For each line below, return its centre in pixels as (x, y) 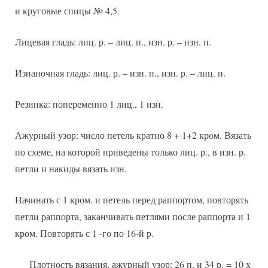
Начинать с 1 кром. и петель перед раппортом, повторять (132, 200)
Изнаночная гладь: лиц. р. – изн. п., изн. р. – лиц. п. (120, 73)
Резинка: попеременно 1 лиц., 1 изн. (89, 104)
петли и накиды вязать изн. (71, 169)
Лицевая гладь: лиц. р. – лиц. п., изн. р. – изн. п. (113, 42)
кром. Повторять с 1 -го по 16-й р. (84, 233)
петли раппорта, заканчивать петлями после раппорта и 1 (133, 217)
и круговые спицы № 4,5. (67, 11)
